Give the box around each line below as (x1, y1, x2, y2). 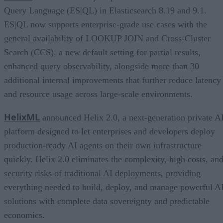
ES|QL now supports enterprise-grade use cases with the (4, 19, 207, 29)
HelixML (4, 111, 40, 123)
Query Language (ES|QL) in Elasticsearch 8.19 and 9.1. (4, 5, 207, 15)
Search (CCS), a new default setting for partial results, (4, 47, 201, 57)
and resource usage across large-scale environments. (4, 89, 193, 99)
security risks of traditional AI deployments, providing (4, 168, 201, 178)
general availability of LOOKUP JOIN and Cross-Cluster (4, 33, 211, 43)
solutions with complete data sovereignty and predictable (4, 196, 210, 206)
